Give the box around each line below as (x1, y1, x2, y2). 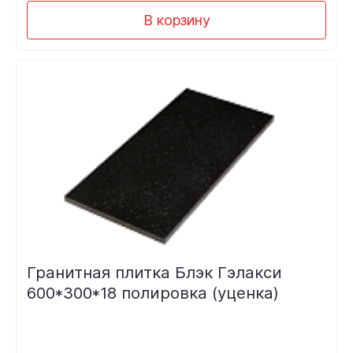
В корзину (143, 11, 210, 28)
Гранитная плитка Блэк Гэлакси (26, 262, 282, 283)
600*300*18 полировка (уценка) (26, 283, 279, 303)
